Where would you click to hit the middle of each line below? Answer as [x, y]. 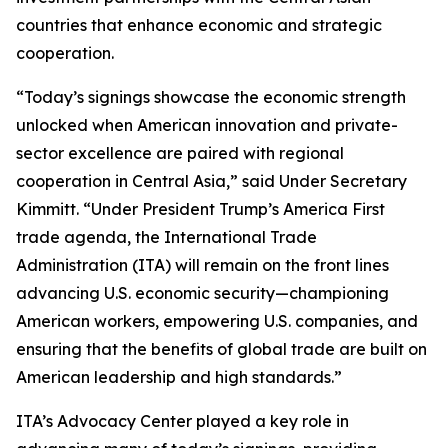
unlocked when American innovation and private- [207, 125]
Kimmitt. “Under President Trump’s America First [200, 209]
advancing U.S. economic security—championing [202, 293]
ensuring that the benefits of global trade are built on [221, 349]
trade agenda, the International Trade [166, 237]
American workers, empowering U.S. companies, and [217, 321]
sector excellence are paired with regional [180, 153]
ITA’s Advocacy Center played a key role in [182, 421]
